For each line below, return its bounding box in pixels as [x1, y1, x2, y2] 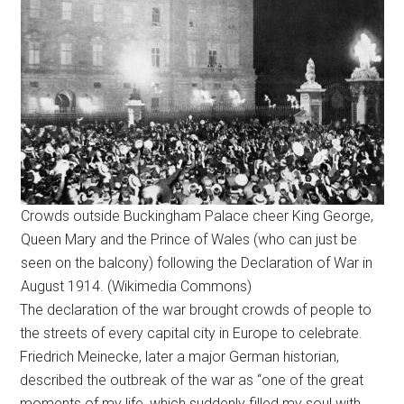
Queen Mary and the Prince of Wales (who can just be [20, 231, 357, 249]
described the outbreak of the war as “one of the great [20, 372, 364, 390]
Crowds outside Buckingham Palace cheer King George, [20, 207, 373, 225]
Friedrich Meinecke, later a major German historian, [20, 348, 340, 366]
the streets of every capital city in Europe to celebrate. [20, 325, 363, 343]
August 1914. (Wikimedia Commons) [20, 278, 252, 296]
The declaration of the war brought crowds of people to [20, 301, 372, 319]
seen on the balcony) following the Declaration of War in [20, 254, 372, 272]
